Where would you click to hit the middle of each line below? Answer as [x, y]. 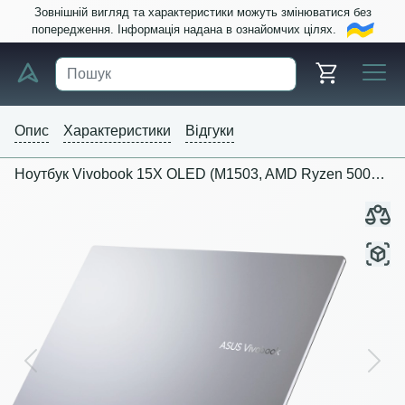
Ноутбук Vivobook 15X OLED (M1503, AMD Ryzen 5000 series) [378, 174]
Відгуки [210, 130]
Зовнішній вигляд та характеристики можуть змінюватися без [202, 12]
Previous [58, 370]
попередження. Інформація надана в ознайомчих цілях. [189, 29]
